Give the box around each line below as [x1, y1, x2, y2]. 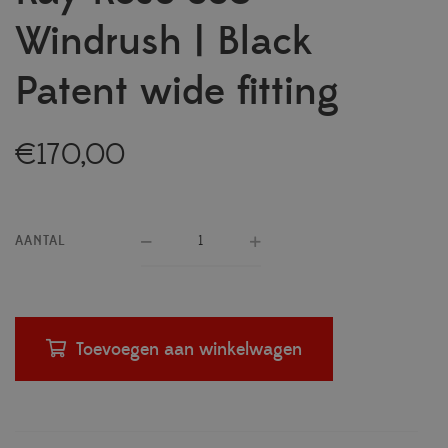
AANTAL [15, 232, 66, 251]
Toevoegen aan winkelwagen [76, 338, 302, 362]
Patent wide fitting [15, 67, 339, 118]
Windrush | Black [15, 17, 312, 68]
